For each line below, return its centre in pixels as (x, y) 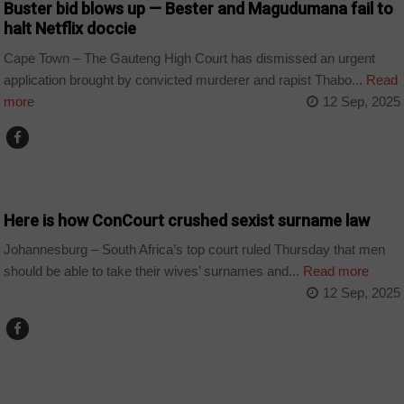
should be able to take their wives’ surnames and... (152, 271)
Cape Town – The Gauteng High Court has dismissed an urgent (190, 58)
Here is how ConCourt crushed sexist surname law (187, 220)
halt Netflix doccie (70, 29)
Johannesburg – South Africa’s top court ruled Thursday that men (195, 250)
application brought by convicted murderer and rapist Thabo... (184, 79)
